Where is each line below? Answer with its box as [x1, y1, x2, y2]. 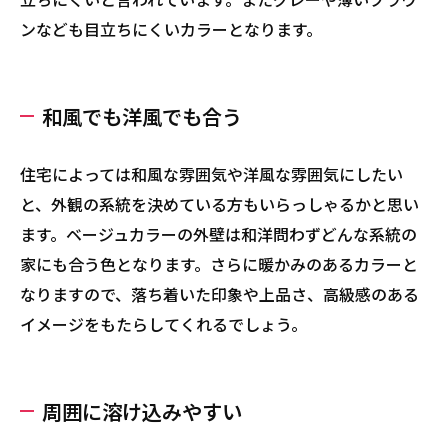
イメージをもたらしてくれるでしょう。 [20, 312, 307, 336]
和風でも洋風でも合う [42, 101, 242, 131]
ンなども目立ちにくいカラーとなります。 [20, 17, 322, 41]
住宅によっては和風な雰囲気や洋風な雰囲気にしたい [20, 162, 403, 186]
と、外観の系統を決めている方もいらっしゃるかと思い [20, 192, 419, 216]
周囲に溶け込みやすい [42, 396, 242, 426]
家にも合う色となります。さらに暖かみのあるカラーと [20, 252, 418, 276]
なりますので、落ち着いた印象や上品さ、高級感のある [20, 282, 419, 306]
